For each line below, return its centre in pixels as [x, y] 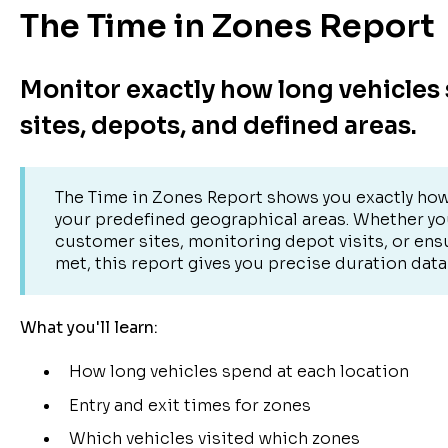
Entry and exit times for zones [189, 405]
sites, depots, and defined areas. [218, 126]
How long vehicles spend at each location [238, 372]
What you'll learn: [88, 328]
